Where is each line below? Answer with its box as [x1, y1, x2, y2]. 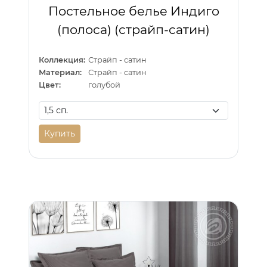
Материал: [39, 67, 82, 77]
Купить [44, 128, 75, 139]
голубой [88, 80, 121, 90]
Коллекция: [39, 55, 85, 64]
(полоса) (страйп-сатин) [57, 22, 210, 38]
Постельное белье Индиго [48, 4, 219, 19]
